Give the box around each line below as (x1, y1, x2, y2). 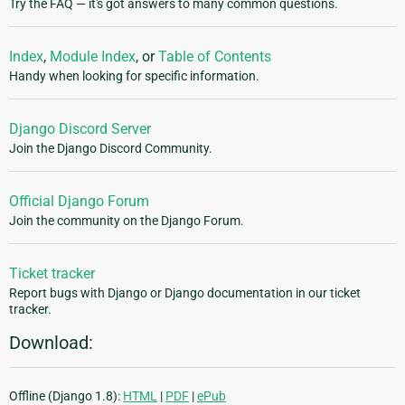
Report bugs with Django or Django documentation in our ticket (9, 286, 361, 301)
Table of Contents (158, 48, 271, 66)
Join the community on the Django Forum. (9, 213, 244, 229)
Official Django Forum (9, 193, 149, 211)
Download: (9, 332, 93, 354)
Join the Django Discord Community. (9, 141, 212, 156)
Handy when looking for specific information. (9, 69, 259, 84)
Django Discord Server (9, 120, 151, 138)
